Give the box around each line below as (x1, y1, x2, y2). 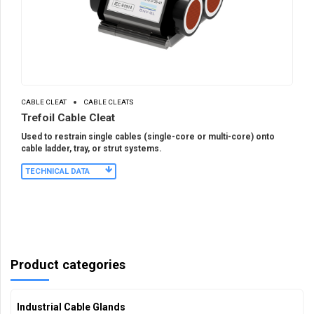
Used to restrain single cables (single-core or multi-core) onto (21, 131, 275, 142)
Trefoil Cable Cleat (21, 111, 115, 124)
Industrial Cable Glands (17, 301, 125, 313)
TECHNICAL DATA (25, 166, 90, 176)
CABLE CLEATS (83, 98, 134, 107)
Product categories (11, 257, 125, 272)
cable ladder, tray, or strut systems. (21, 143, 162, 153)
